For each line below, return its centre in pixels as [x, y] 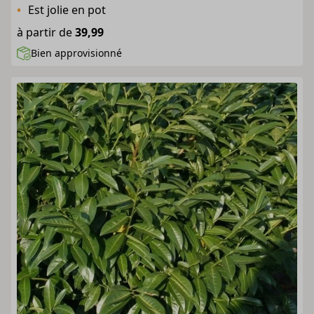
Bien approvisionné [76, 53]
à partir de [45, 32]
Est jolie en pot [67, 10]
